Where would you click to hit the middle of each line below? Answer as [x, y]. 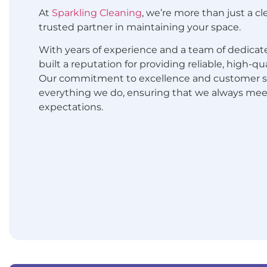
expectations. [71, 107]
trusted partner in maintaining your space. [140, 27]
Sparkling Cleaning [97, 13]
